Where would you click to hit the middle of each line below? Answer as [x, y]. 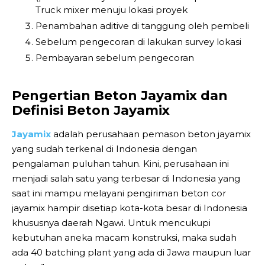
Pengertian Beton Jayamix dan [120, 95]
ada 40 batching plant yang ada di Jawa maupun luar [131, 252]
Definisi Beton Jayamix [91, 110]
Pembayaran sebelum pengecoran [115, 57]
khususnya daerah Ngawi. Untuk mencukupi [111, 222]
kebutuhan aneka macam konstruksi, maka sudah [124, 237]
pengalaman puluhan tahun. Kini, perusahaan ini [120, 163]
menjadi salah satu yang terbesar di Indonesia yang [126, 178]
